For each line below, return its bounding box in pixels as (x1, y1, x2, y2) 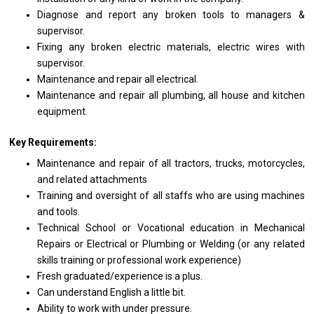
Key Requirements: (9, 137, 97, 149)
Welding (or (199, 238, 254, 250)
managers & (246, 9, 305, 21)
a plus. (175, 271, 203, 282)
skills (37, 254, 61, 266)
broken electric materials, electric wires (91, 41, 286, 53)
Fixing (37, 41, 69, 53)
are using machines (217, 190, 305, 202)
